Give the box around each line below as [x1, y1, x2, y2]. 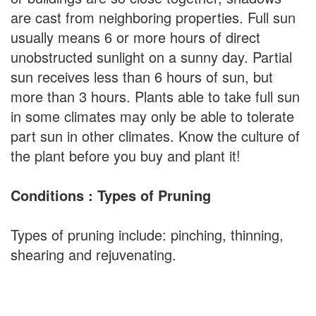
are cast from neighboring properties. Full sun [11, 6, 296, 28]
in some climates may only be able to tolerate [11, 105, 294, 126]
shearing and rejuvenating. [11, 243, 176, 265]
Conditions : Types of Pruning [11, 184, 211, 205]
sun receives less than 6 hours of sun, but [11, 66, 273, 87]
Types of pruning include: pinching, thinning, [11, 224, 284, 245]
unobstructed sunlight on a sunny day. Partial [11, 46, 292, 67]
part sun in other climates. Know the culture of [11, 125, 300, 146]
